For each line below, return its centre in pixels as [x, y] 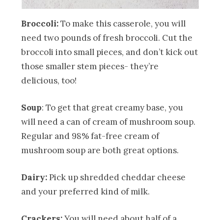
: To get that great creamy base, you [113, 107]
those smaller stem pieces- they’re [90, 66]
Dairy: [34, 177]
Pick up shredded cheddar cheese [117, 177]
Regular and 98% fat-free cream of [90, 136]
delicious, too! [49, 80]
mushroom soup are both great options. [100, 150]
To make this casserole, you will [122, 23]
